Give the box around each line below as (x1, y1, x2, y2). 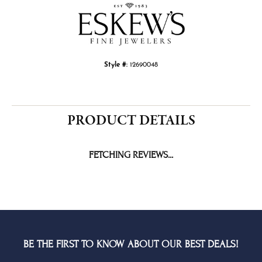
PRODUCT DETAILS (67, 111, 195, 131)
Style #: (104, 61, 127, 69)
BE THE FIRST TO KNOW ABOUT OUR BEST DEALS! (23, 239, 239, 250)
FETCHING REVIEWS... (89, 150, 173, 161)
